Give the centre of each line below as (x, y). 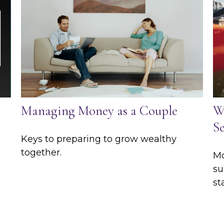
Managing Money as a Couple (99, 110)
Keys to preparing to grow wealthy (99, 139)
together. (41, 152)
